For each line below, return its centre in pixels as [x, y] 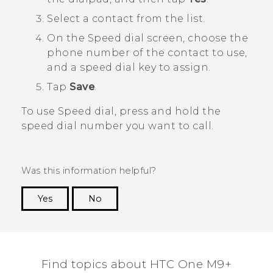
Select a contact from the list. [126, 18]
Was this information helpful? [89, 170]
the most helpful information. [183, 229]
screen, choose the [196, 38]
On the [67, 38]
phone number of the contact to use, [147, 52]
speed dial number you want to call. [118, 126]
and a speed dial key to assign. [129, 67]
